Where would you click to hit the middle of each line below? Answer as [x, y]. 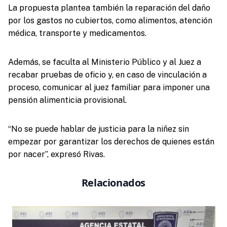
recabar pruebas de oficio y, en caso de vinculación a [107, 74]
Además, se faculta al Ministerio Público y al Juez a [104, 62]
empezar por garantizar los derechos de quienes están [111, 141]
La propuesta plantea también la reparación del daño [109, 8]
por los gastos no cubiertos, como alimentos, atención [110, 20]
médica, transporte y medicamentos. [77, 33]
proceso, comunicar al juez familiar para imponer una [109, 87]
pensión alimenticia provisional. [67, 100]
